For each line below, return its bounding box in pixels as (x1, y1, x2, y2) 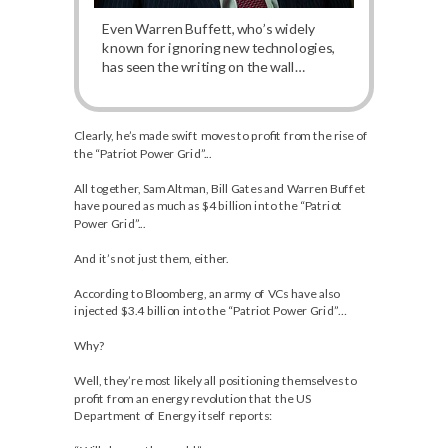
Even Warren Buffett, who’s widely (102, 20, 315, 37)
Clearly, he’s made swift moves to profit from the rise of (74, 128, 368, 143)
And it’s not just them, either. (74, 250, 229, 265)
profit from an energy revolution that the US (74, 390, 311, 405)
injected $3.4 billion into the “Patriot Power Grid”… (74, 303, 347, 318)
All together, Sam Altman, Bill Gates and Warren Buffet (74, 180, 366, 195)
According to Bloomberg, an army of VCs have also (74, 285, 339, 300)
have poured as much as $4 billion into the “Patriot (74, 198, 342, 213)
